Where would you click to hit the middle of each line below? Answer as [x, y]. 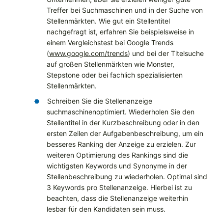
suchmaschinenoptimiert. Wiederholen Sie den [121, 112]
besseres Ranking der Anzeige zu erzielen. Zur [121, 144]
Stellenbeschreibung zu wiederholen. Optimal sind [127, 177]
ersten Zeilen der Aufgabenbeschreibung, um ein [125, 134]
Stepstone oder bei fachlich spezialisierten [115, 75]
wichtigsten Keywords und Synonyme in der [117, 166]
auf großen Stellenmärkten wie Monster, [110, 64]
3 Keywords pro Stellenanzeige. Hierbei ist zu [119, 188]
